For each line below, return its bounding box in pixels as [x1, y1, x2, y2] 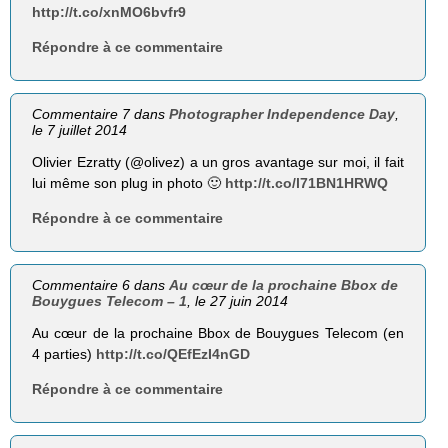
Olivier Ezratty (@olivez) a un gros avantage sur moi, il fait [32, 153, 404, 170]
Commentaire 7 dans [32, 105, 170, 122]
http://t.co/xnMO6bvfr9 [32, 3, 187, 20]
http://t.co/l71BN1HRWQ [225, 174, 389, 191]
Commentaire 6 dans [32, 276, 170, 293]
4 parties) [32, 346, 97, 362]
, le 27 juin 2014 [187, 292, 289, 309]
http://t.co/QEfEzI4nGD [96, 346, 251, 362]
